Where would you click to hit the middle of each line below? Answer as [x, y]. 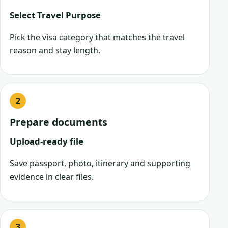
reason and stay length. [55, 50]
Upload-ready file [47, 141]
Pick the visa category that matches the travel [97, 37]
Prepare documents [59, 122]
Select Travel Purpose [55, 15]
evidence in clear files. [52, 176]
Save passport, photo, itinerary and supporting [100, 163]
